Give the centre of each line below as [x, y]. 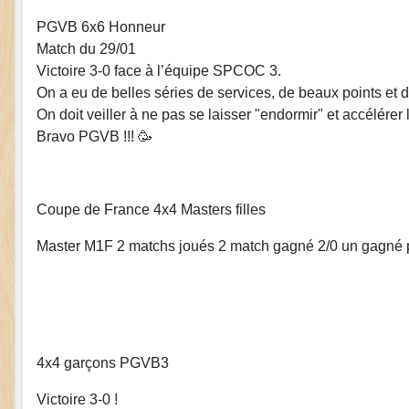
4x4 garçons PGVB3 [103, 362]
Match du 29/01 [86, 48]
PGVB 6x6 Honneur [103, 26]
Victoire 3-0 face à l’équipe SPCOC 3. [159, 70]
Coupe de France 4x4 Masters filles [151, 209]
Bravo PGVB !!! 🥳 [94, 136]
